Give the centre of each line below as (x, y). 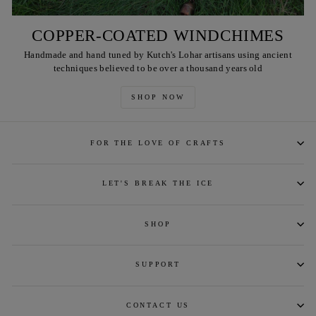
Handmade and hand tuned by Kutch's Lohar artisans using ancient (158, 55)
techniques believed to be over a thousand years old (158, 69)
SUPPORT (158, 265)
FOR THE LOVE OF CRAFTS (158, 142)
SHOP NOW (158, 97)
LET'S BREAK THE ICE (158, 183)
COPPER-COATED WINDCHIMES (158, 35)
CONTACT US (158, 305)
